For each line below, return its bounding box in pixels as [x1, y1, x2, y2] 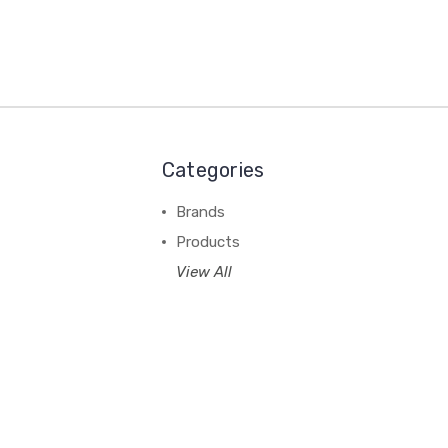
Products [175, 232, 240, 251]
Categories [161, 157, 265, 182]
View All [175, 262, 232, 281]
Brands [175, 202, 225, 221]
